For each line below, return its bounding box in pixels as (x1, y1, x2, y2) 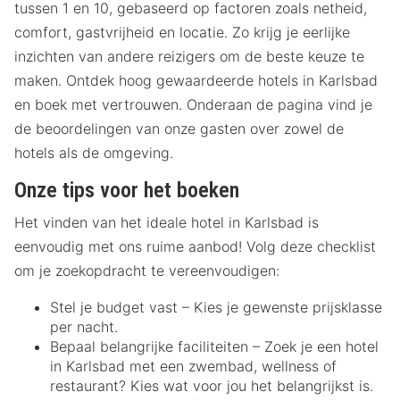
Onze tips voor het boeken (14, 178, 239, 204)
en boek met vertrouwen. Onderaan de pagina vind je (14, 96, 372, 114)
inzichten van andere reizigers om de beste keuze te (14, 47, 364, 66)
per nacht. (50, 318, 118, 337)
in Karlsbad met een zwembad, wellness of (50, 357, 337, 376)
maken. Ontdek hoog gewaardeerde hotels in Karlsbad (14, 71, 378, 90)
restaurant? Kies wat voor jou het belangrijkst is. (50, 377, 373, 396)
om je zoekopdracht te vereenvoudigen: (14, 262, 279, 280)
